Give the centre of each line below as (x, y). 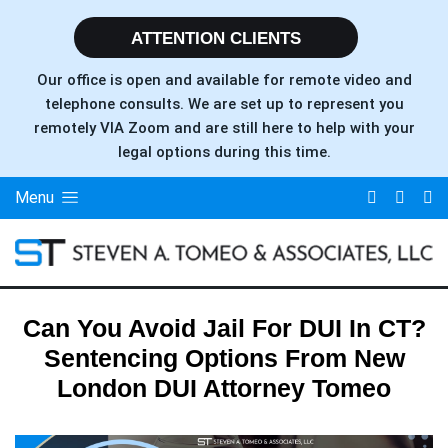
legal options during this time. (224, 152)
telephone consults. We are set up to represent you (224, 104)
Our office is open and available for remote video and (224, 80)
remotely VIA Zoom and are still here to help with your (224, 128)
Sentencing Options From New (224, 358)
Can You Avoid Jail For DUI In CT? (224, 328)
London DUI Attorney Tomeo (224, 388)
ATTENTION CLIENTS (216, 38)
